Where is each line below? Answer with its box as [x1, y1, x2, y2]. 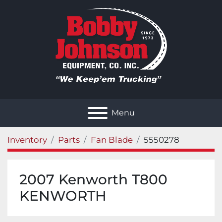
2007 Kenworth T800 [19, 171, 167, 188]
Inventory [7, 135, 47, 145]
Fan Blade [91, 135, 133, 145]
